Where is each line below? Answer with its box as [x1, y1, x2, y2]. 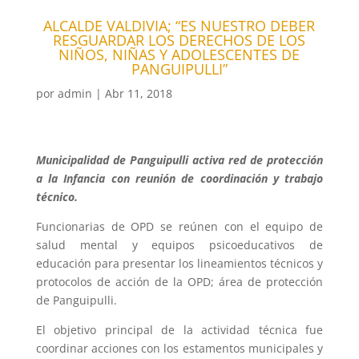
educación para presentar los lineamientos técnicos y [35, 256, 324, 272]
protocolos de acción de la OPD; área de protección [35, 274, 324, 290]
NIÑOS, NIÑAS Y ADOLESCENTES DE [58, 45, 301, 65]
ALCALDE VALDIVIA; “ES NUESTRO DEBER [43, 16, 316, 36]
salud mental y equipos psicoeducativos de [35, 237, 324, 253]
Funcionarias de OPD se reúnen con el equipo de [35, 219, 324, 235]
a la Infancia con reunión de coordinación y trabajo [35, 171, 324, 187]
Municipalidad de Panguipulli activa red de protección [35, 152, 324, 168]
